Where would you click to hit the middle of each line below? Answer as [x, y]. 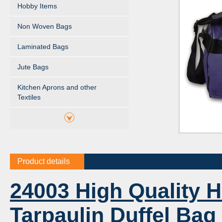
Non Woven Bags [45, 26]
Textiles [29, 97]
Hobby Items [37, 6]
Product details [44, 161]
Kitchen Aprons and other [57, 87]
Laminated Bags [43, 47]
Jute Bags [33, 67]
